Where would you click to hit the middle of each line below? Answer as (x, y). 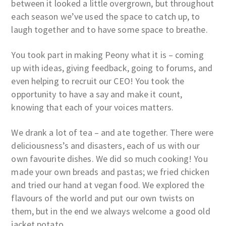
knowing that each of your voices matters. (92, 107)
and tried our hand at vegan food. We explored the (108, 185)
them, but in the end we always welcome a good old (111, 211)
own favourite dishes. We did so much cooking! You (109, 158)
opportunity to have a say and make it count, (97, 94)
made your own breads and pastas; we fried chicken (110, 172)
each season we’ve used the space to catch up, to (106, 16)
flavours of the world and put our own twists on (103, 198)
